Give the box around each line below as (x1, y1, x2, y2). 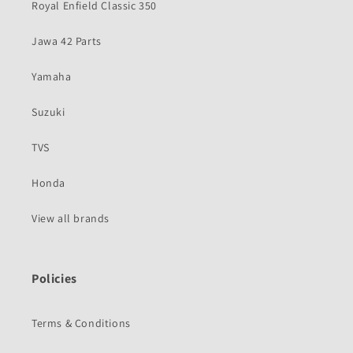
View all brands (32, 211, 110, 226)
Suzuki (32, 105, 65, 120)
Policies (32, 270, 77, 288)
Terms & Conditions (32, 316, 131, 331)
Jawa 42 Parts (32, 34, 102, 49)
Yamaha (32, 69, 72, 84)
